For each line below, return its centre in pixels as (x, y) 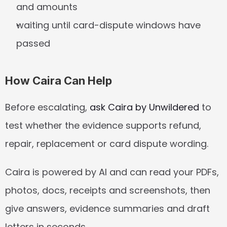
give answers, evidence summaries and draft (107, 209)
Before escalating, (47, 107)
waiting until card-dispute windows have (108, 25)
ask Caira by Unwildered (144, 107)
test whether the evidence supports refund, (103, 125)
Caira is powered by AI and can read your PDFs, (112, 172)
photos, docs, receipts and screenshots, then (108, 190)
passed (33, 43)
